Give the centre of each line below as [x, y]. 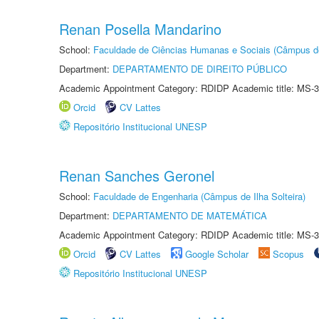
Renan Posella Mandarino [140, 29]
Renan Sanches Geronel [137, 176]
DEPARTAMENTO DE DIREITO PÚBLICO [200, 69]
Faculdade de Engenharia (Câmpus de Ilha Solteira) [199, 196]
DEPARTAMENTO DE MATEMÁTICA [190, 215]
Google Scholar [217, 254]
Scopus [288, 254]
